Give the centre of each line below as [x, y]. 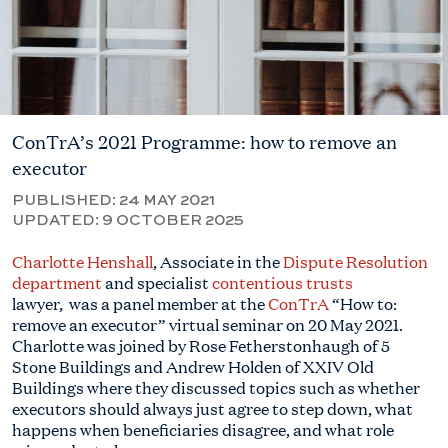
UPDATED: [57, 220]
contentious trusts [282, 282]
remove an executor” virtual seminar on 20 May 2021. [207, 324]
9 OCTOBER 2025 [173, 220]
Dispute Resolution [355, 261]
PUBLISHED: [65, 200]
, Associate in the [218, 261]
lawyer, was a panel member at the [140, 303]
